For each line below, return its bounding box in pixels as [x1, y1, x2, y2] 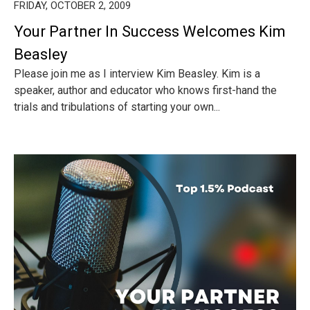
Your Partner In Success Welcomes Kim [14, 23, 286, 40]
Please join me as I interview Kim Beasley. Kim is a [14, 67, 260, 80]
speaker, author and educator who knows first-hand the [14, 84, 277, 97]
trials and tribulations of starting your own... [14, 100, 220, 113]
